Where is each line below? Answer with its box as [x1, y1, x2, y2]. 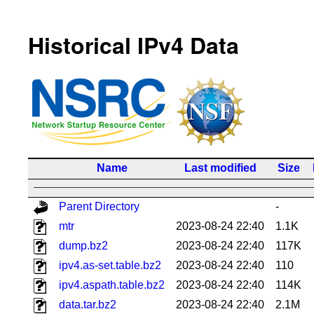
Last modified [184, 161, 257, 174]
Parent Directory [59, 200, 139, 212]
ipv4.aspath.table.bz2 [59, 278, 165, 291]
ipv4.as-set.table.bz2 [59, 259, 161, 271]
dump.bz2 [59, 239, 108, 252]
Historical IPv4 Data [28, 29, 239, 62]
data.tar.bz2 [59, 298, 116, 310]
